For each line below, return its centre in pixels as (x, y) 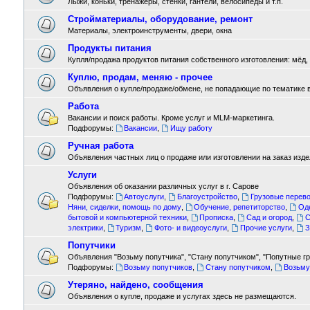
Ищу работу (192, 128)
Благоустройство (208, 197)
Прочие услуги (266, 228)
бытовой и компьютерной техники (127, 217)
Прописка (217, 217)
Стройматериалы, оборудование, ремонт (160, 19)
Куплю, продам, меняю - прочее (140, 77)
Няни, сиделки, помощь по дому (124, 207)
